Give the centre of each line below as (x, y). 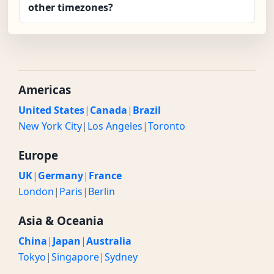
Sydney (121, 257)
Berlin (102, 192)
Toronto (167, 126)
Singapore (75, 257)
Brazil (147, 110)
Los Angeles (115, 126)
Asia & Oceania (61, 221)
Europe (38, 155)
